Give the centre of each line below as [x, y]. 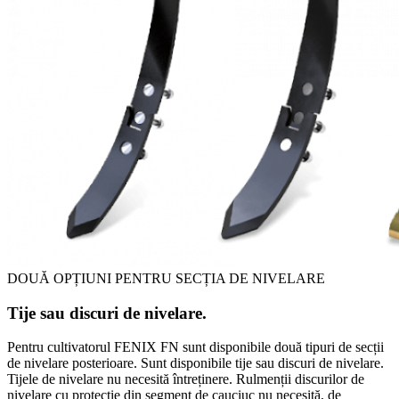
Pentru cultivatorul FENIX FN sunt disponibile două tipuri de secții [195, 347]
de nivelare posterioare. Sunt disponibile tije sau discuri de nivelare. [195, 363]
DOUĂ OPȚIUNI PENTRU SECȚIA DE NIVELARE [166, 278]
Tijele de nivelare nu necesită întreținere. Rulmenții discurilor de [186, 379]
